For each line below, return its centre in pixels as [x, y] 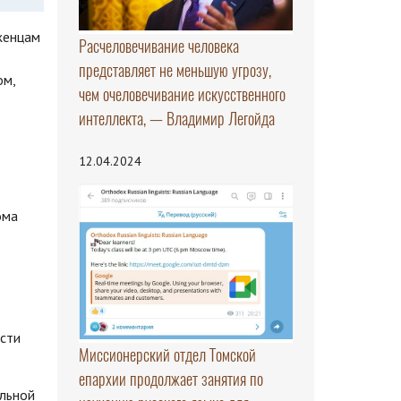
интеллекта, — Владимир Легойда [176, 119]
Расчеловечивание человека [158, 47]
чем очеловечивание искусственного [182, 95]
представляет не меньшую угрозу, [175, 71]
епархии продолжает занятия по [171, 379]
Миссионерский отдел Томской [167, 354]
